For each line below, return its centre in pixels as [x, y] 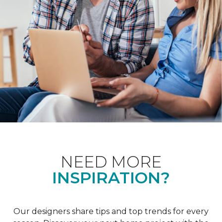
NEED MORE [111, 162]
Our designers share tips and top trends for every [111, 211]
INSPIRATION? [111, 177]
